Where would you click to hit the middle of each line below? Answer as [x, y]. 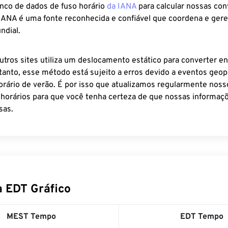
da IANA [122, 7]
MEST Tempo [31, 217]
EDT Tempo [202, 217]
